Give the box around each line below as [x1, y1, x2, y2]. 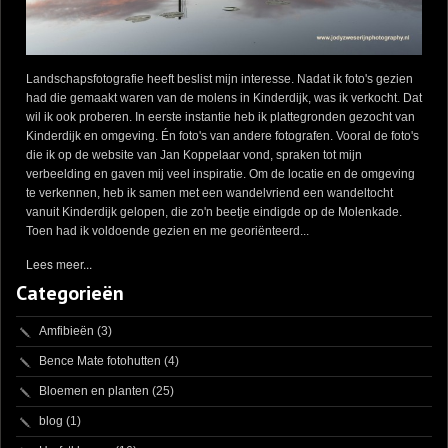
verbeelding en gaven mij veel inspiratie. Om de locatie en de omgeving [26, 167, 415, 182]
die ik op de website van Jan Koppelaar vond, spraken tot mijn [26, 148, 362, 163]
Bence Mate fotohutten [39, 354, 161, 369]
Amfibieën [39, 324, 94, 339]
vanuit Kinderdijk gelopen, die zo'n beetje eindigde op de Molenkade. [26, 205, 402, 220]
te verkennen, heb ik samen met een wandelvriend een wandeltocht [26, 186, 393, 201]
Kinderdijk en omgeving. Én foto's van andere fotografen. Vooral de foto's [26, 129, 419, 144]
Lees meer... [26, 255, 92, 273]
